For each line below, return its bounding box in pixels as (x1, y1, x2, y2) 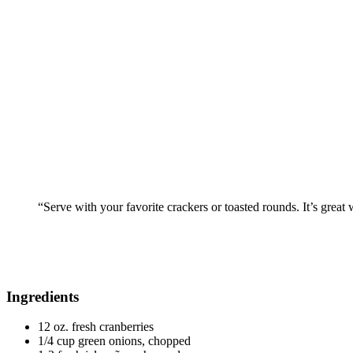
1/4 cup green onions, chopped (38, 334, 191, 348)
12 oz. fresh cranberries (38, 320, 154, 334)
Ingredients (6, 288, 79, 305)
